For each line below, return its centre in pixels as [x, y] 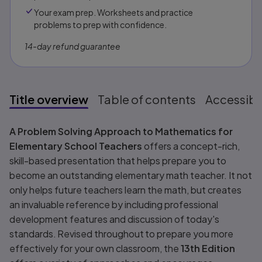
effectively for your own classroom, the [95, 249]
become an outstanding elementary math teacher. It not [131, 175]
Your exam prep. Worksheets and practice [113, 13]
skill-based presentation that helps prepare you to [118, 161]
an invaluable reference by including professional [114, 205]
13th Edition [208, 249]
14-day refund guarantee [73, 46]
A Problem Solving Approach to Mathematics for [121, 132]
